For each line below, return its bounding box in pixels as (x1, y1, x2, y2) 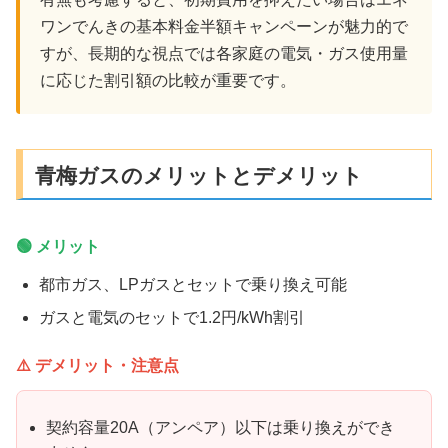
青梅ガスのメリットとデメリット (35, 163, 364, 187)
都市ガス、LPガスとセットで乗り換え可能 (39, 276, 348, 294)
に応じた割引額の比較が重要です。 (40, 72, 296, 90)
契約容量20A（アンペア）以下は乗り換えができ (46, 418, 396, 436)
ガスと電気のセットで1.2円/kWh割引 (39, 309, 306, 327)
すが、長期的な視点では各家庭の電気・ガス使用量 (40, 45, 408, 63)
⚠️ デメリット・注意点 (16, 357, 179, 375)
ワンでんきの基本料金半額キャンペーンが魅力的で (40, 18, 408, 36)
